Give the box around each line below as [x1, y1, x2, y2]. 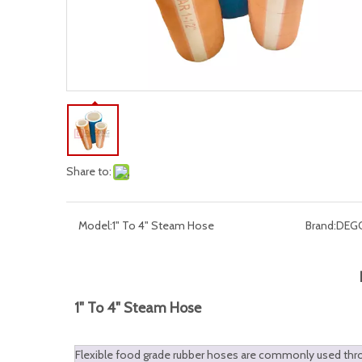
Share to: [66, 164, 112, 179]
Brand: [305, 218, 336, 233]
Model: [78, 218, 112, 233]
